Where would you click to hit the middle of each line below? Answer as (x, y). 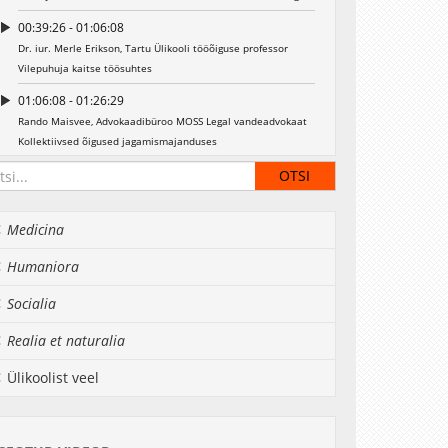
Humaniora (42, 266)
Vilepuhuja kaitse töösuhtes (84, 68)
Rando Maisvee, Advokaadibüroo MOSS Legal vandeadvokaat (162, 121)
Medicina (35, 229)
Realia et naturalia (65, 340)
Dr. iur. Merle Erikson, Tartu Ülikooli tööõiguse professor (152, 48)
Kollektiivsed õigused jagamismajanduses (117, 141)
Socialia (31, 303)
